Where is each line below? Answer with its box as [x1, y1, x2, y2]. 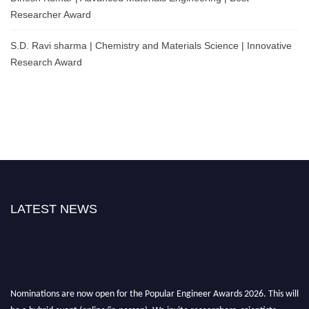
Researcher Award [10, 9, 91, 21]
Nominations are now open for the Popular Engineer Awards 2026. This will [10, 283, 299, 295]
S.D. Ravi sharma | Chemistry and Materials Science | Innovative [10, 40, 292, 52]
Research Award [10, 57, 82, 68]
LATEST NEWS [10, 202, 97, 217]
